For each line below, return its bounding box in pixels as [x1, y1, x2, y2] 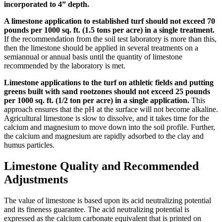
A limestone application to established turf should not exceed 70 [4, 16, 215, 25]
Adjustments [4, 172, 68, 186]
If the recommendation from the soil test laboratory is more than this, [4, 34, 217, 43]
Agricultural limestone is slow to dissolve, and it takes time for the [4, 113, 209, 122]
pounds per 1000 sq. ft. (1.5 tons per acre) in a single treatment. [4, 25, 215, 34]
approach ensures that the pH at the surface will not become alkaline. [4, 105, 218, 113]
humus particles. [4, 140, 55, 149]
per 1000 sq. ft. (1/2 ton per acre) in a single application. [4, 96, 189, 105]
